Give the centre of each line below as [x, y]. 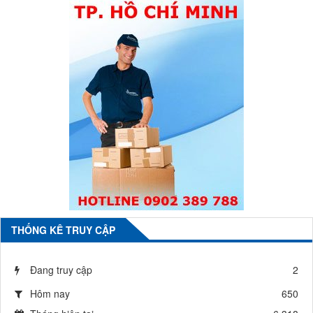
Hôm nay [50, 294]
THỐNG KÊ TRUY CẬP [63, 230]
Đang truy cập [61, 270]
